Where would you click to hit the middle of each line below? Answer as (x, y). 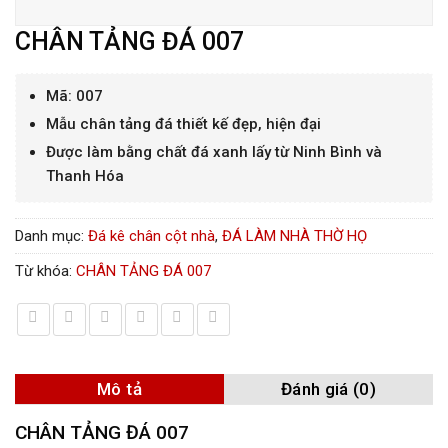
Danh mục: (51, 236)
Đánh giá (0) (328, 389)
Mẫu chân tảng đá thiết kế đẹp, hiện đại (183, 124)
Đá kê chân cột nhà (151, 236)
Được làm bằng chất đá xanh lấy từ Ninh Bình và (213, 152)
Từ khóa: (45, 271)
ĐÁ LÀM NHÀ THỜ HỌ (294, 236)
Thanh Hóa (84, 176)
